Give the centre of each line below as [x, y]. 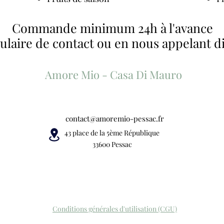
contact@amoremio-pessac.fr [114, 118]
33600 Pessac [112, 144]
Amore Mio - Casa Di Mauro [113, 74]
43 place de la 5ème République [112, 133]
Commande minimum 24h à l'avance [112, 28]
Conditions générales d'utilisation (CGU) [115, 209]
